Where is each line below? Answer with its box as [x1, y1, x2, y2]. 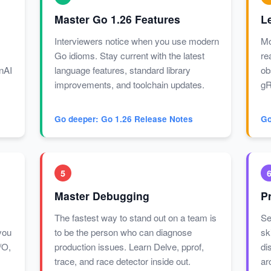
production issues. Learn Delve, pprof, [54, 240, 204, 253]
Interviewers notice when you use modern [54, 34, 219, 48]
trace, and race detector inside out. [54, 255, 191, 268]
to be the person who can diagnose [54, 226, 192, 239]
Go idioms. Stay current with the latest [54, 49, 204, 62]
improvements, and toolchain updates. [54, 78, 204, 91]
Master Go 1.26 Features [54, 11, 180, 27]
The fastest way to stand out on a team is [54, 211, 217, 224]
